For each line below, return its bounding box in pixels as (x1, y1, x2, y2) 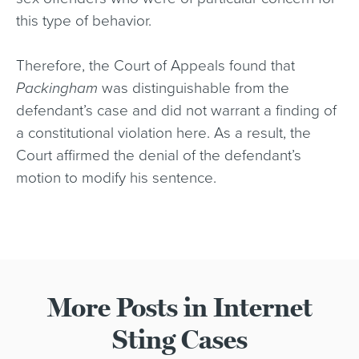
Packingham (16, 79, 98, 97)
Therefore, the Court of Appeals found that (16, 57, 295, 75)
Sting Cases (111, 324, 248, 356)
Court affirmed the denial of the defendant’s (16, 147, 301, 164)
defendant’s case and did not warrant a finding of (16, 102, 337, 119)
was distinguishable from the (98, 79, 289, 97)
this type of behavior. (16, 12, 151, 30)
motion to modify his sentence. (16, 169, 216, 187)
